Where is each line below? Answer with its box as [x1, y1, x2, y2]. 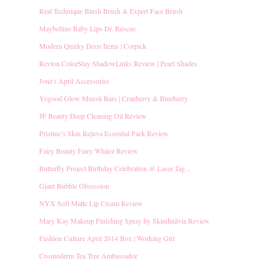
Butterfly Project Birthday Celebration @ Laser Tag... [39, 163, 190, 173]
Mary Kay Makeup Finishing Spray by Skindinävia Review [39, 215, 210, 225]
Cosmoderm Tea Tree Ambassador [39, 250, 137, 260]
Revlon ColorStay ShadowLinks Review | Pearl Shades [39, 58, 197, 68]
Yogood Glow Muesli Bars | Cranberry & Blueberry [39, 93, 188, 103]
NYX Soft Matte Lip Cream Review [39, 198, 143, 208]
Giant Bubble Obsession [39, 180, 109, 190]
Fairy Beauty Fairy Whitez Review [39, 145, 138, 155]
